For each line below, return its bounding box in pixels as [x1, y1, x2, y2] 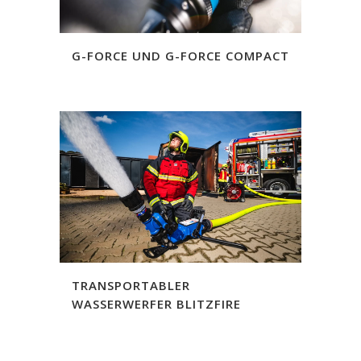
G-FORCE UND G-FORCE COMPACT [72, 47, 289, 64]
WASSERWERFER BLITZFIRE [72, 295, 241, 312]
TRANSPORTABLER [72, 276, 190, 293]
